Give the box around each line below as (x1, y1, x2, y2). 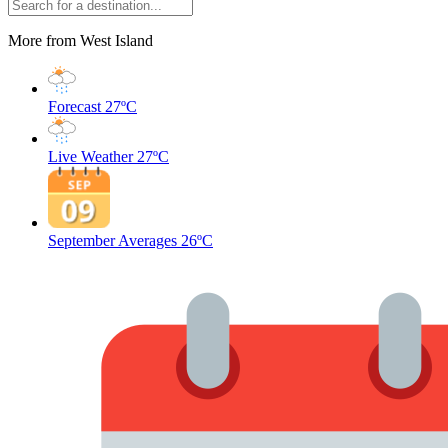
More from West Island (8, 32, 153, 49)
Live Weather (48, 148, 133, 165)
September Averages (48, 232, 177, 249)
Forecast (48, 98, 101, 115)
